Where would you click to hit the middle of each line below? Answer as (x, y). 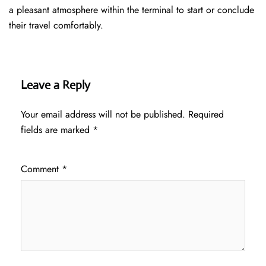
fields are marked (57, 130)
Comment (41, 169)
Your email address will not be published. (103, 115)
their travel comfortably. (56, 26)
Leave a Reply (56, 85)
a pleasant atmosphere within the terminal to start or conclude (132, 10)
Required (206, 115)
